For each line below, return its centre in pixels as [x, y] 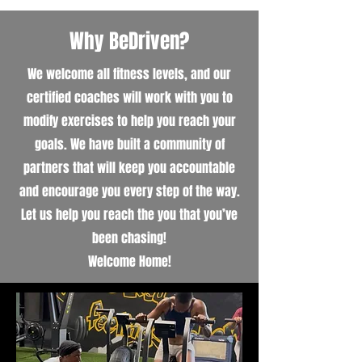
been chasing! [129, 238]
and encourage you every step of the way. [129, 191]
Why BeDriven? [129, 41]
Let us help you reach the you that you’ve [129, 214]
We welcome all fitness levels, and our [129, 74]
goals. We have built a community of [129, 144]
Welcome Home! [129, 261]
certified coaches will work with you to [129, 97]
